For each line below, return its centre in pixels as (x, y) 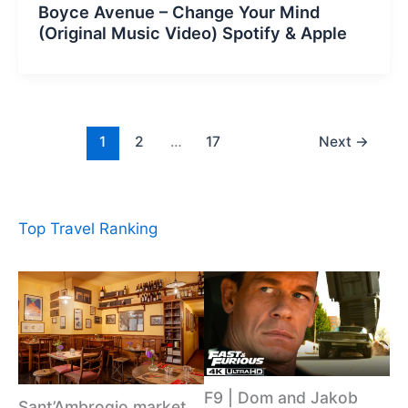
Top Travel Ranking (88, 229)
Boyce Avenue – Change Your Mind (178, 12)
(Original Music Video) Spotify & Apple (192, 33)
